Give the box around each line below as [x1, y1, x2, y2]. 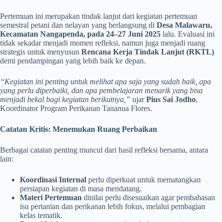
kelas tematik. [20, 211, 62, 220]
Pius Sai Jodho [146, 95, 196, 104]
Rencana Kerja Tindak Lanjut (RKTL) [81, 48, 214, 56]
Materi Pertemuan [20, 193, 82, 202]
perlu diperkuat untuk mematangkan [86, 175, 201, 184]
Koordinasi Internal [20, 175, 86, 184]
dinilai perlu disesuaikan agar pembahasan [82, 193, 215, 202]
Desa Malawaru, [157, 21, 212, 29]
